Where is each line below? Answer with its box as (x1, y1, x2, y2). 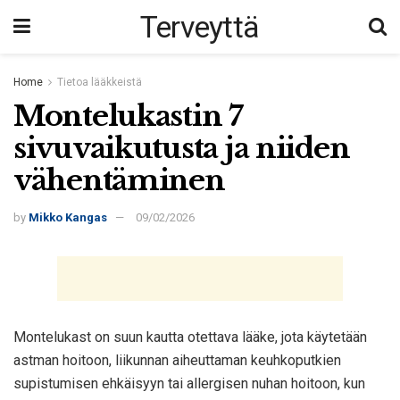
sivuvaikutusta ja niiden (13, 129, 350, 166)
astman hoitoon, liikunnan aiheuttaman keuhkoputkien (13, 352, 341, 370)
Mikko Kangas (29, 211, 107, 225)
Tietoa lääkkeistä (57, 76, 142, 88)
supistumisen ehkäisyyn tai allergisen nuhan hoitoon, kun (13, 375, 365, 393)
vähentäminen (13, 162, 225, 198)
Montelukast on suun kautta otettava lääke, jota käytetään (13, 329, 367, 346)
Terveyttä (139, 9, 260, 45)
